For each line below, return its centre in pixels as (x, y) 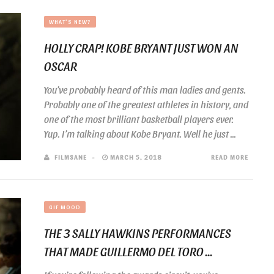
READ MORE (230, 157)
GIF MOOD (65, 207)
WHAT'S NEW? (70, 21)
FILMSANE (71, 157)
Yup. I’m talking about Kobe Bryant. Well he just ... (140, 134)
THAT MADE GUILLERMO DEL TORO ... (128, 251)
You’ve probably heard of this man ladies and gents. (145, 90)
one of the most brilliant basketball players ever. (139, 119)
